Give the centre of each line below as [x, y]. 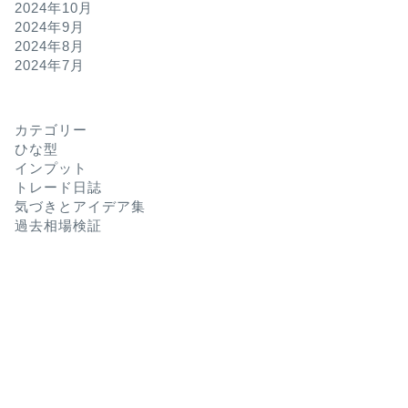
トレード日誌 [58, 188]
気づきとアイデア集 [80, 207]
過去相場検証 [58, 226]
